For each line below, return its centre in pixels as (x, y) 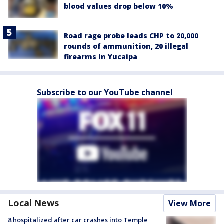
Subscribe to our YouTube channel (105, 93)
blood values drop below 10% (119, 6)
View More (190, 204)
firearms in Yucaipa (101, 57)
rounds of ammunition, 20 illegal (126, 46)
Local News (33, 203)
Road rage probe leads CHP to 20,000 (131, 36)
